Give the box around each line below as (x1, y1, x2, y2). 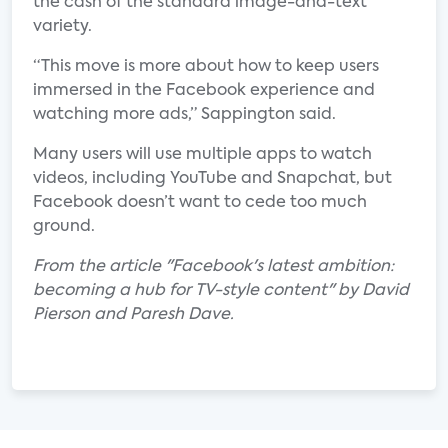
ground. (33, 219, 95, 235)
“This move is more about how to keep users (33, 59, 379, 75)
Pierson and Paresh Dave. (33, 307, 234, 323)
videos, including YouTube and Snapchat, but (33, 171, 392, 187)
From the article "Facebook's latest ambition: (33, 259, 394, 275)
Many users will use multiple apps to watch (33, 147, 372, 163)
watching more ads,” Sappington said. (33, 107, 336, 123)
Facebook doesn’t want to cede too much (33, 195, 367, 211)
